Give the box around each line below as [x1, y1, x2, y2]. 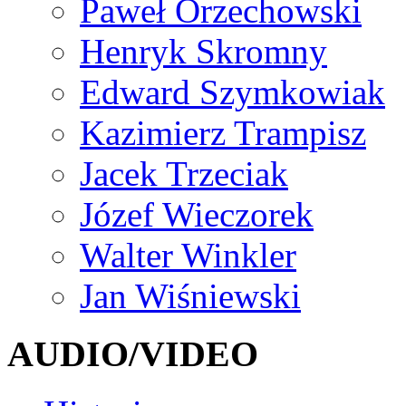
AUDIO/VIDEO [7, 333, 258, 375]
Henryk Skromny [80, 31, 327, 71]
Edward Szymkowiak [80, 72, 385, 111]
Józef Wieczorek [80, 194, 314, 234]
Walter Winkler [80, 235, 296, 275]
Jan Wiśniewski [80, 275, 301, 315]
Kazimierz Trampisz [80, 112, 366, 152]
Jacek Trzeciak [80, 153, 288, 193]
